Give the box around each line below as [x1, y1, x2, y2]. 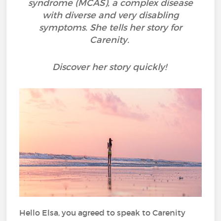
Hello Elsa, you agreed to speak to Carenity [19, 208, 186, 218]
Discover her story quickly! [52, 62, 169, 73]
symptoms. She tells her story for [39, 22, 182, 33]
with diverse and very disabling [42, 10, 179, 21]
